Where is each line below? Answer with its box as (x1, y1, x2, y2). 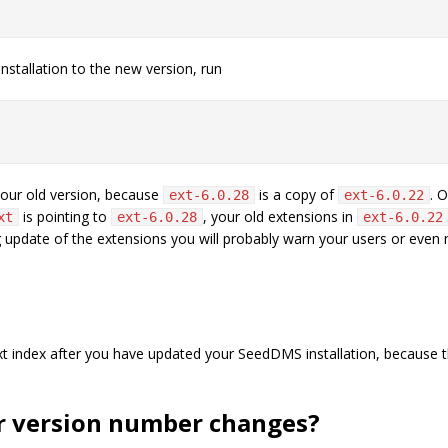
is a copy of (255, 185, 338, 204)
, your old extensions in (203, 207, 357, 226)
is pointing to (19, 207, 111, 226)
